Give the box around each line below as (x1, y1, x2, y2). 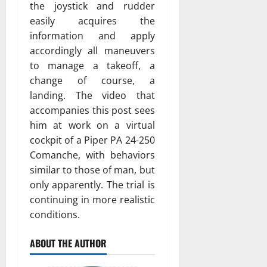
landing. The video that (30, 88, 155, 102)
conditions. (30, 207, 80, 221)
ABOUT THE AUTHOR (30, 235, 107, 250)
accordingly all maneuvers (30, 44, 155, 57)
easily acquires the (30, 14, 155, 27)
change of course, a (30, 73, 155, 87)
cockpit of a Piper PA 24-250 (30, 133, 155, 147)
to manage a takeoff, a (30, 58, 155, 72)
